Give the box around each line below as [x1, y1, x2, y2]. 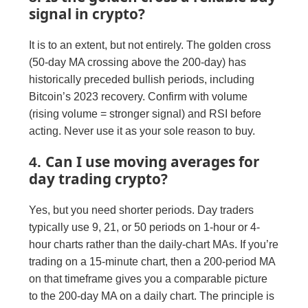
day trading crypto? [29, 168, 168, 188]
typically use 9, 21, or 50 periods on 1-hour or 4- [29, 221, 261, 233]
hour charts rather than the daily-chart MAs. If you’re [29, 238, 279, 250]
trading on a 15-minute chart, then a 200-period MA [29, 255, 276, 267]
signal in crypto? [29, 3, 146, 23]
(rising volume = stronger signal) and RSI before [29, 107, 262, 120]
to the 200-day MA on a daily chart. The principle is [29, 289, 275, 302]
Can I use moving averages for [45, 151, 260, 171]
